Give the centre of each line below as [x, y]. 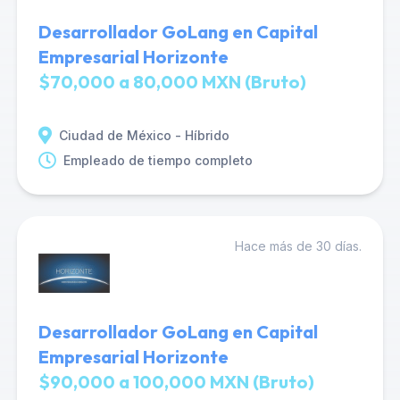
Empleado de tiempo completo [158, 160]
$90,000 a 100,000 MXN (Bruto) [176, 382]
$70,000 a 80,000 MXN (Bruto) [172, 82]
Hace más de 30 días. [299, 246]
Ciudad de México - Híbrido [144, 135]
